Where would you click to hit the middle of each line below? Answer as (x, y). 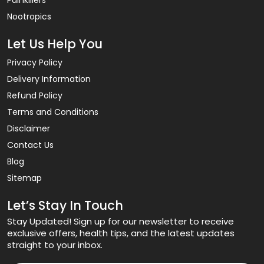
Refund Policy (35, 95)
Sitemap (24, 178)
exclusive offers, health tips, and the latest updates (121, 233)
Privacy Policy (35, 62)
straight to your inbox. (55, 245)
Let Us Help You (55, 44)
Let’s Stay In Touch (65, 205)
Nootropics (29, 16)
